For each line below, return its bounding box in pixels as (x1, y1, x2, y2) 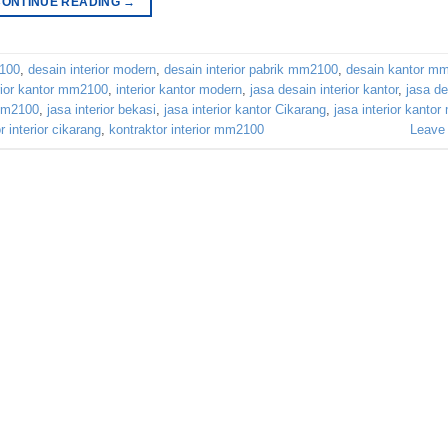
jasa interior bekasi (47, 102, 156, 118)
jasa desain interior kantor (250, 82, 398, 98)
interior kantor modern (116, 82, 242, 98)
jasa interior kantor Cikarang (164, 102, 326, 118)
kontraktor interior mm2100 (109, 122, 264, 138)
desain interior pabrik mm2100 (164, 62, 338, 78)
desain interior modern (28, 62, 156, 78)
